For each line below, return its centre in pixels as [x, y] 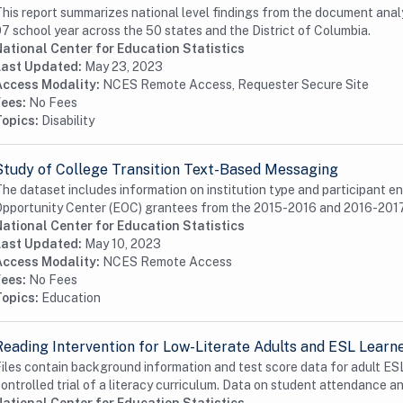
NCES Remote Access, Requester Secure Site [236, 85]
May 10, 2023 [123, 244]
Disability [68, 121]
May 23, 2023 [124, 67]
